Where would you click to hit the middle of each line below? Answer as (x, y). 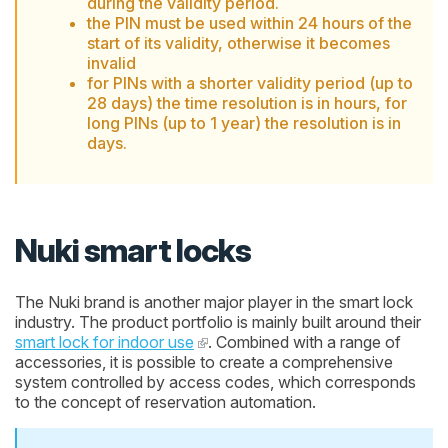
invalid (111, 62)
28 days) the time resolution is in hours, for (247, 102)
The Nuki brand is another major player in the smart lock (214, 302)
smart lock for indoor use (104, 342)
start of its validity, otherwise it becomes (238, 42)
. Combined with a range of (304, 342)
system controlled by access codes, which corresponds (215, 382)
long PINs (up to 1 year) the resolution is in (244, 122)
